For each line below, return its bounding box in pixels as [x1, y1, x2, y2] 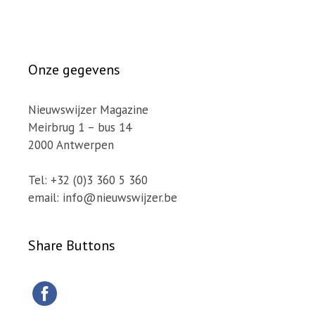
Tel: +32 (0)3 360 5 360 [28, 172, 148, 188]
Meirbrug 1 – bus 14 [28, 119, 131, 135]
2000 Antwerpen [28, 136, 114, 153]
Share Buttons [28, 236, 115, 255]
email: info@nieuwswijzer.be [28, 190, 177, 206]
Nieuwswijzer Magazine [28, 101, 148, 117]
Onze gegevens [28, 60, 120, 79]
